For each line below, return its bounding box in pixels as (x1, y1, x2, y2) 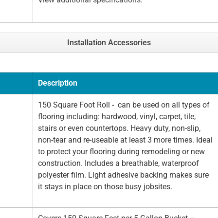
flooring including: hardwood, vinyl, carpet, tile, (38, 111, 196, 121)
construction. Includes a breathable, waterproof (38, 158, 199, 168)
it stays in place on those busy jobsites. (38, 182, 174, 191)
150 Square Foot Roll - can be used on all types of (38, 100, 210, 109)
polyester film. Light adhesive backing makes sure (38, 170, 209, 180)
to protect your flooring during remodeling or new (38, 146, 205, 156)
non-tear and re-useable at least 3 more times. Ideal (38, 135, 213, 145)
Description (38, 78, 77, 88)
